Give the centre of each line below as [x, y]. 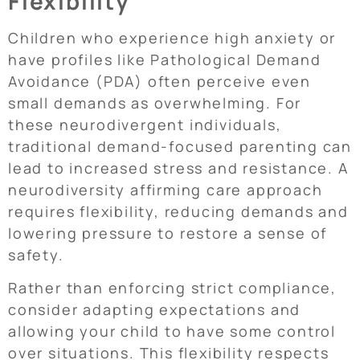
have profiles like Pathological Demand [165, 59]
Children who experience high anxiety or [172, 37]
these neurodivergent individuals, [145, 124]
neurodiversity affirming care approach [166, 189]
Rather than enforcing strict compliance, [172, 288]
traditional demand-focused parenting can [180, 146]
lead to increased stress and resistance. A [178, 168]
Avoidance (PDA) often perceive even [160, 81]
